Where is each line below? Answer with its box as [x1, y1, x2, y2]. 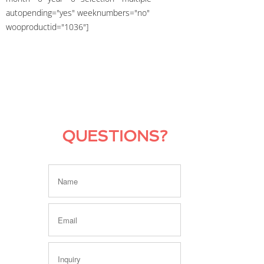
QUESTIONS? [61, 127, 167, 146]
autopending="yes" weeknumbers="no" [6, 7, 150, 19]
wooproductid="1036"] [6, 21, 88, 33]
